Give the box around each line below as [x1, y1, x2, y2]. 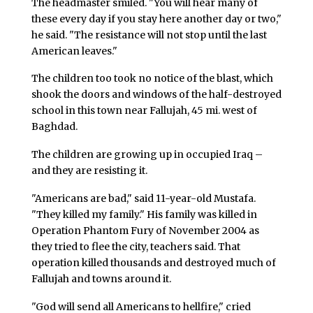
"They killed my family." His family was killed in [31, 208, 257, 221]
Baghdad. [31, 120, 78, 133]
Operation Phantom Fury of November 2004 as [31, 224, 259, 237]
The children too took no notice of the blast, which [31, 72, 273, 85]
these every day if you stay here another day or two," [31, 12, 282, 25]
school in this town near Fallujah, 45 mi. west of [31, 104, 257, 117]
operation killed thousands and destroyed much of [31, 256, 276, 269]
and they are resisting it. [31, 164, 147, 177]
